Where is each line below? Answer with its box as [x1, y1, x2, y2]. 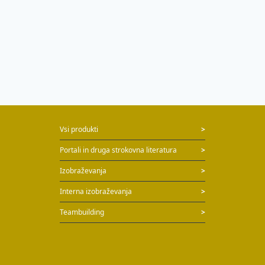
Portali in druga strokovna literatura [59, 145, 177, 155]
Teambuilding [59, 207, 104, 217]
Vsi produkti [59, 124, 98, 134]
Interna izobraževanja [59, 186, 132, 196]
